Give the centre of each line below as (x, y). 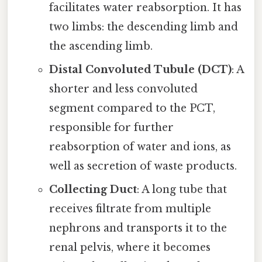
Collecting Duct (93, 190)
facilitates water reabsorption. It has (145, 8)
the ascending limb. (101, 46)
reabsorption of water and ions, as (140, 147)
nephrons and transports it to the (138, 228)
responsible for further (111, 128)
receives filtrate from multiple (130, 209)
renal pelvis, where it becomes (130, 248)
